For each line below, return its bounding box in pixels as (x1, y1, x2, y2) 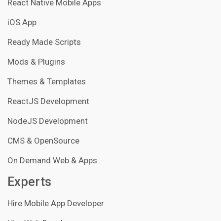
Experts (7, 175, 51, 189)
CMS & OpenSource (7, 136, 79, 146)
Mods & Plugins (7, 57, 65, 67)
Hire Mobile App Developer (7, 198, 104, 209)
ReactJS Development (7, 96, 89, 107)
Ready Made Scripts (7, 37, 81, 47)
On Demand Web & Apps (7, 155, 97, 166)
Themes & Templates (7, 76, 86, 87)
